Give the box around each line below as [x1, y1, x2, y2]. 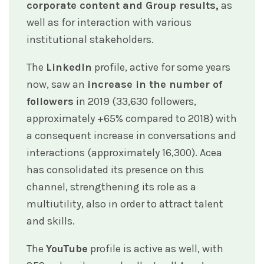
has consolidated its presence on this [27, 163, 204, 177]
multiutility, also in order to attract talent [27, 197, 223, 211]
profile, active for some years [92, 61, 230, 74]
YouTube [46, 242, 88, 256]
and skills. [27, 214, 75, 228]
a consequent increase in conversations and [27, 129, 236, 143]
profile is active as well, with [88, 242, 223, 256]
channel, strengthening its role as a [27, 180, 196, 194]
